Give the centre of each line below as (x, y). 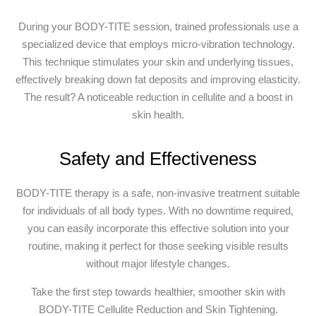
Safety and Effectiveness (158, 159)
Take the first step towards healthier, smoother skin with (158, 291)
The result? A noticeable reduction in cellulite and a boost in (158, 97)
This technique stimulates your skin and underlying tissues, (158, 61)
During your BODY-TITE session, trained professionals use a (158, 26)
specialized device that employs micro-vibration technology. (158, 44)
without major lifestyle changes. (158, 264)
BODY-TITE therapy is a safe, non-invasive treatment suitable (158, 193)
